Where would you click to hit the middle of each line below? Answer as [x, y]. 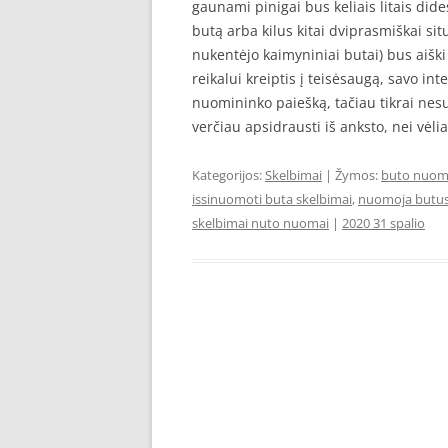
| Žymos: [351, 175]
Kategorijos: [228, 175]
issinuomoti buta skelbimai [272, 199]
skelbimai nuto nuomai [260, 223]
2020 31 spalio [383, 223]
